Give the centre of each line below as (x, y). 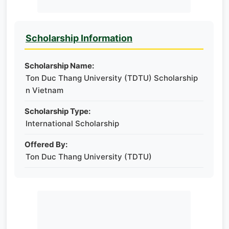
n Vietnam (44, 90)
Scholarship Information (79, 38)
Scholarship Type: (58, 111)
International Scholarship (72, 123)
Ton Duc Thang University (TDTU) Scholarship (112, 78)
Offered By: (46, 144)
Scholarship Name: (59, 66)
